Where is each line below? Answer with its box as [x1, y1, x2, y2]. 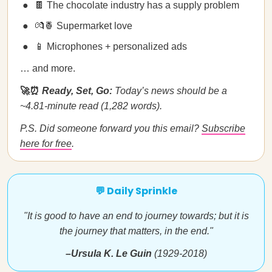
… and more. [20, 63, 75, 73]
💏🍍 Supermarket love [35, 21, 132, 31]
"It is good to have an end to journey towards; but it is [23, 211, 249, 221]
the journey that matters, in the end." [59, 226, 213, 236]
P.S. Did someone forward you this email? [20, 123, 202, 134]
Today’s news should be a [115, 86, 227, 96]
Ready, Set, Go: [42, 86, 115, 96]
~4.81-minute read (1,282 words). [20, 101, 162, 111]
